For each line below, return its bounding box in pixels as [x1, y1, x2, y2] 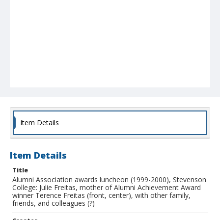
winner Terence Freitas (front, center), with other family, [12, 191, 191, 200]
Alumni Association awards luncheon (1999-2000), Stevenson [12, 175, 206, 185]
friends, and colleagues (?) [12, 198, 95, 208]
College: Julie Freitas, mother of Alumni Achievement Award [12, 183, 201, 192]
